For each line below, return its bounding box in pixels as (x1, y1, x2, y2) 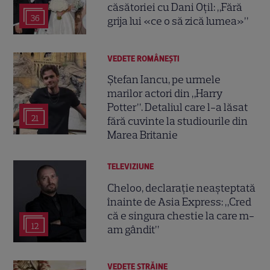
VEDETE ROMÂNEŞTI (107, 54, 180, 64)
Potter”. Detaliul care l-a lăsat (107, 101, 249, 115)
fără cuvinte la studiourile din (107, 115, 248, 128)
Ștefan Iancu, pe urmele (107, 73, 221, 87)
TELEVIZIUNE (107, 162, 154, 172)
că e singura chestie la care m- (107, 209, 255, 222)
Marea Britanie (107, 128, 178, 142)
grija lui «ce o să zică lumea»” (107, 14, 249, 28)
